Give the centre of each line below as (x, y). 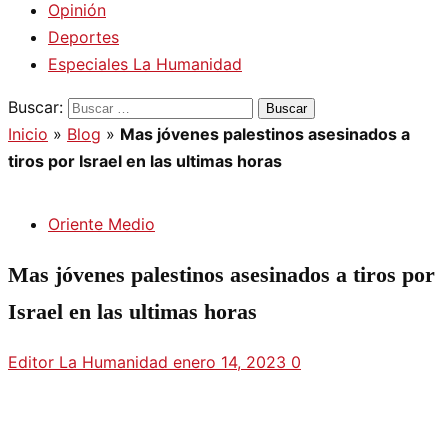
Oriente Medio (101, 224)
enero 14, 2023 (232, 361)
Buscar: (35, 107)
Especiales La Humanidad (145, 64)
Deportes (83, 37)
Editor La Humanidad (90, 361)
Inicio (28, 134)
